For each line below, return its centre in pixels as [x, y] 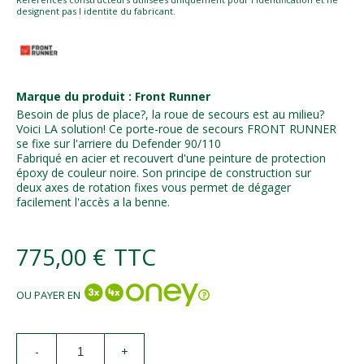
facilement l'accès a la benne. [93, 201]
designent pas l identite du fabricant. [96, 11]
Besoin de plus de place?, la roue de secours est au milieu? [172, 114]
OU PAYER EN [48, 295]
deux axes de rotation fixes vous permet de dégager [154, 187]
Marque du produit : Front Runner [113, 96]
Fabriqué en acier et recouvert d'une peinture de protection [171, 158]
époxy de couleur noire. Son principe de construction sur [164, 172]
